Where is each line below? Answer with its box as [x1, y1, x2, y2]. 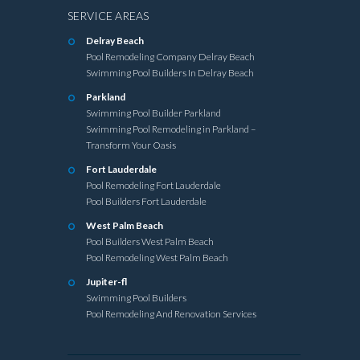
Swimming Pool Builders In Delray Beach [86, 66, 254, 79]
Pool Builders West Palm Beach [86, 235, 214, 247]
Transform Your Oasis [86, 138, 176, 151]
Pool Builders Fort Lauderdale [86, 194, 207, 207]
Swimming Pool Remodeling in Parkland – [86, 122, 256, 135]
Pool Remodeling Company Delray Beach [86, 50, 255, 63]
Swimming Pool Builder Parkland [86, 106, 221, 119]
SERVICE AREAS [67, 8, 149, 22]
